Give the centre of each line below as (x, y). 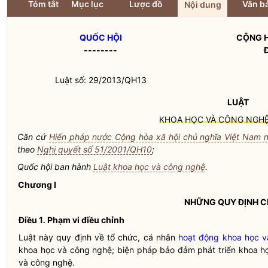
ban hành (73, 167)
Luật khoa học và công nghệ (149, 167)
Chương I (37, 185)
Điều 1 (31, 220)
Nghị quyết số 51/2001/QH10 (95, 149)
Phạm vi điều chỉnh (86, 220)
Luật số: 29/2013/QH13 (100, 80)
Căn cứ (33, 137)
